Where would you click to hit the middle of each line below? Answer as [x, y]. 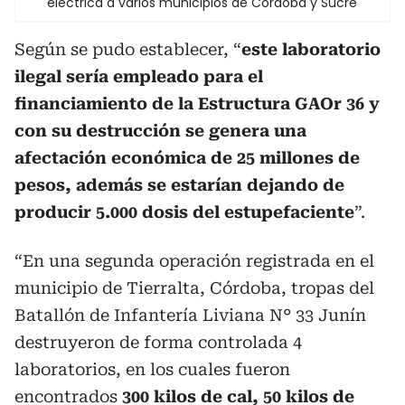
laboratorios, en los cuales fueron [152, 369]
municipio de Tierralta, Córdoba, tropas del [194, 288]
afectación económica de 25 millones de [187, 158]
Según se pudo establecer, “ [128, 49]
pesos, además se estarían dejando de [179, 185]
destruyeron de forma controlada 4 [158, 342]
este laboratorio [311, 49]
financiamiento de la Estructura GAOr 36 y [197, 104]
